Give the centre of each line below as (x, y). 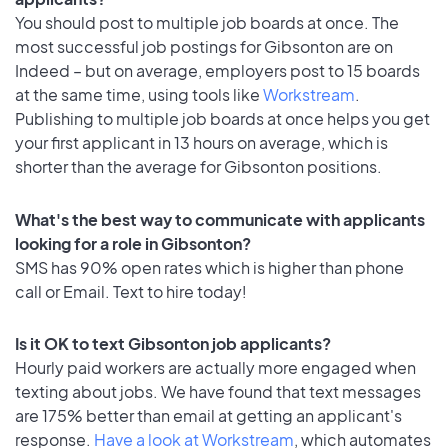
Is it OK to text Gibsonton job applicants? (173, 344)
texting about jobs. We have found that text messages (218, 392)
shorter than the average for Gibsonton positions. (198, 166)
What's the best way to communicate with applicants (220, 219)
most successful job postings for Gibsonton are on (204, 46)
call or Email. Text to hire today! (131, 291)
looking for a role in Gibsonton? (133, 243)
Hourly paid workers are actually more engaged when (215, 368)
